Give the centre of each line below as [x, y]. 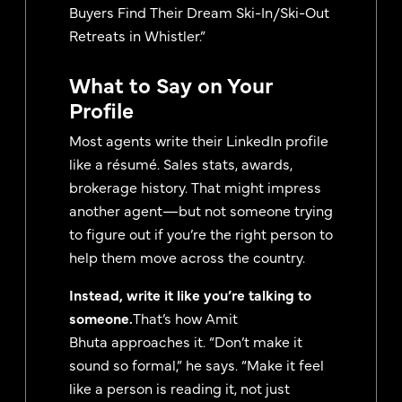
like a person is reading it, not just [179, 388]
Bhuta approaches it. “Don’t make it [186, 341]
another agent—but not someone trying [201, 210]
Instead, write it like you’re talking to [190, 295]
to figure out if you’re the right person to [201, 234]
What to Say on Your [170, 84]
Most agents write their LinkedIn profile [199, 140]
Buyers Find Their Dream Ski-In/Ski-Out [199, 12]
